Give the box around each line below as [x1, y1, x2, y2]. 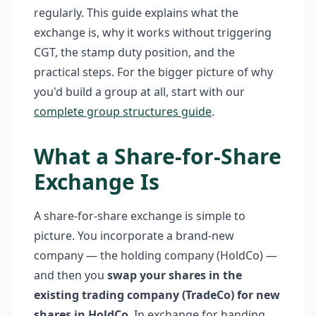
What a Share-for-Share [34, 142, 281, 171]
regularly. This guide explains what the [34, 5, 238, 20]
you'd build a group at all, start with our [34, 84, 245, 99]
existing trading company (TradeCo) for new [34, 287, 280, 303]
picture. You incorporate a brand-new [34, 228, 234, 243]
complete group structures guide [34, 104, 212, 119]
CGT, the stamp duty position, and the [34, 44, 235, 60]
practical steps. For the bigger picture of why [34, 64, 273, 80]
